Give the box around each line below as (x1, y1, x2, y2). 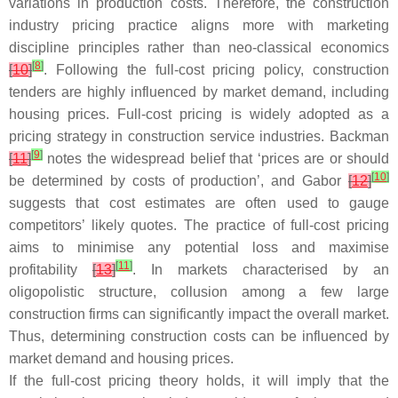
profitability (9, 262, 92, 277)
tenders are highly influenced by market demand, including (9, 84, 389, 99)
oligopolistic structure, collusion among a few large (9, 284, 389, 299)
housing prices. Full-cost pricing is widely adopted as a (9, 107, 389, 122)
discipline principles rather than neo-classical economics (9, 40, 389, 55)
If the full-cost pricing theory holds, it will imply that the (9, 373, 389, 388)
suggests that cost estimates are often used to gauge (9, 195, 389, 211)
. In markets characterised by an (132, 262, 389, 277)
